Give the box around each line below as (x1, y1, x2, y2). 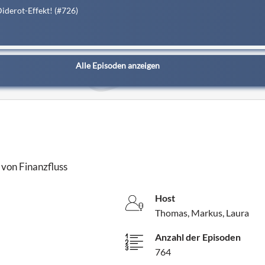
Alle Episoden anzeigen (76, 60, 160, 70)
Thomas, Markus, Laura (155, 206, 250, 218)
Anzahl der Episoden (155, 231, 241, 243)
